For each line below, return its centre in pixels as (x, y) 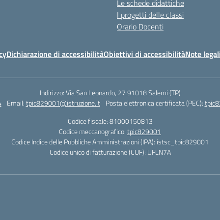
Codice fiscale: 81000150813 (110, 121)
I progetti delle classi (150, 15)
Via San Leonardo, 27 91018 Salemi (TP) (123, 93)
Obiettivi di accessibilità (144, 54)
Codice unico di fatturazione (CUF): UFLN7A (110, 152)
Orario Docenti (140, 27)
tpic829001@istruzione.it (63, 103)
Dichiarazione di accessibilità (55, 54)
